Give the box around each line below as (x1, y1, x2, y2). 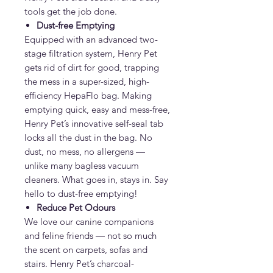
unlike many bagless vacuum (24, 159, 139, 171)
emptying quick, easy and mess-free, (24, 103, 170, 115)
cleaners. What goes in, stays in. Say (24, 173, 168, 185)
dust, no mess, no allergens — (24, 145, 145, 157)
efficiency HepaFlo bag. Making (24, 89, 152, 101)
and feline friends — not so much (24, 229, 157, 241)
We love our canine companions (24, 215, 154, 227)
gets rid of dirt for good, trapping (24, 61, 159, 73)
